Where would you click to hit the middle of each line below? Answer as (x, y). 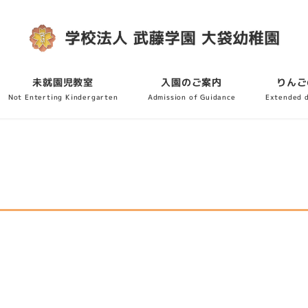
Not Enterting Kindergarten (63, 97)
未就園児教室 (63, 82)
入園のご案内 (192, 82)
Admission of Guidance (191, 97)
